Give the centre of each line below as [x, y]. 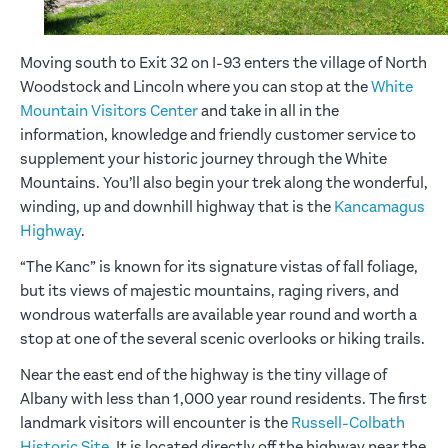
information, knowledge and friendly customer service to [218, 135]
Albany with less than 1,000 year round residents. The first [223, 399]
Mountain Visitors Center [109, 111]
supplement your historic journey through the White [203, 159]
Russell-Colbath [348, 423]
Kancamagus [379, 207]
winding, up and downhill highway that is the [177, 207]
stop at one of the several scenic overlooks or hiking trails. [222, 339]
